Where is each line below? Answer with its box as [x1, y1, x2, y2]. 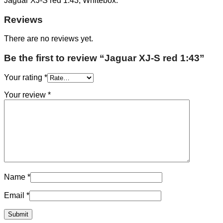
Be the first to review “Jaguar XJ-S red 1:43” [4, 53, 205, 64]
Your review [4, 90, 48, 99]
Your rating [4, 73, 44, 82]
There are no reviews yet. [4, 34, 93, 43]
